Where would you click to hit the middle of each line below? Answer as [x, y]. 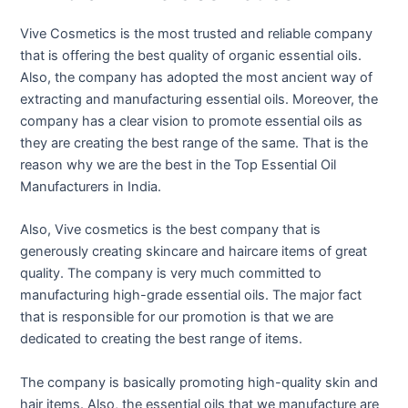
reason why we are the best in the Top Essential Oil [178, 164]
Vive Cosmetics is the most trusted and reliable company [197, 33]
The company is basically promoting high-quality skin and [199, 382]
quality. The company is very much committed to [171, 274]
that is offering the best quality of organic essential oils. [191, 55]
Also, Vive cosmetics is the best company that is [171, 230]
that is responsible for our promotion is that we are [177, 317]
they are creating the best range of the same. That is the [194, 143]
